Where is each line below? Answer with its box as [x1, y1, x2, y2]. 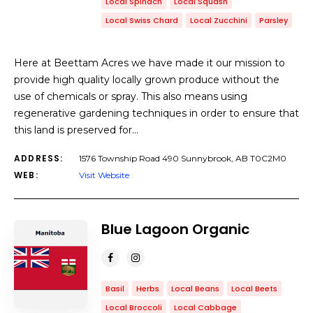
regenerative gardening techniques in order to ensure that [14, 107, 299, 119]
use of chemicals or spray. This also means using [14, 90, 247, 103]
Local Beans [171, 283, 219, 294]
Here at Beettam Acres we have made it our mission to [14, 57, 285, 69]
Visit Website [79, 170, 129, 180]
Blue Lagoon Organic [101, 219, 249, 239]
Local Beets [231, 283, 277, 294]
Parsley [259, 15, 288, 26]
